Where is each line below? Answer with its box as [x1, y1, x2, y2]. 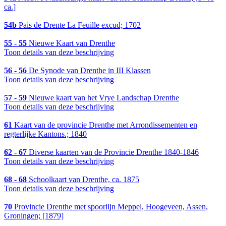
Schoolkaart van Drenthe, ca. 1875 [27, 175, 139, 184]
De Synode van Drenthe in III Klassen [27, 66, 151, 75]
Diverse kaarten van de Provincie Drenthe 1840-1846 [27, 148, 199, 157]
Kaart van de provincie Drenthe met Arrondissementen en [12, 121, 197, 130]
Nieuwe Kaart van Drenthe [27, 39, 115, 48]
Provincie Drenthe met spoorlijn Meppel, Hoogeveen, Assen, [12, 202, 208, 211]
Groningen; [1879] [4, 211, 64, 220]
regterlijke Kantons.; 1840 [4, 130, 87, 139]
